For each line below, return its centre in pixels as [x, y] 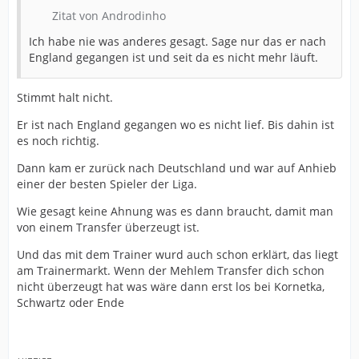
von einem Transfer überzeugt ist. [108, 228]
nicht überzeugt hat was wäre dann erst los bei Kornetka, [171, 287]
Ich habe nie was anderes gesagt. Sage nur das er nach [177, 42]
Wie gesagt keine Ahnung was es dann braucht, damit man [175, 212]
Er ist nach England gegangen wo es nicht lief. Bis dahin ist [175, 125]
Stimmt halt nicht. [65, 98]
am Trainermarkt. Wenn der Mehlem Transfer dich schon [171, 271]
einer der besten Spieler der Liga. [107, 184]
